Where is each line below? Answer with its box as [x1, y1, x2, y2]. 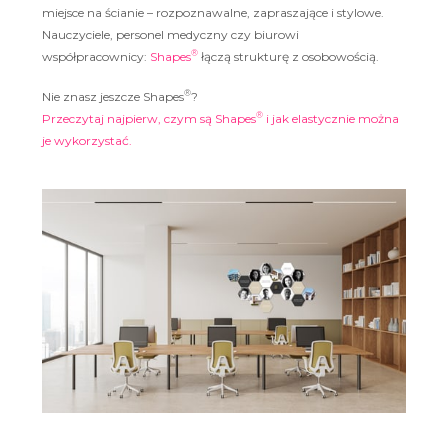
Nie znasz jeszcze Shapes [42, 89, 184, 104]
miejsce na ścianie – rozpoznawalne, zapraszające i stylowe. [42, 5, 384, 20]
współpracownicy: [42, 49, 150, 64]
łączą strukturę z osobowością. [198, 49, 379, 64]
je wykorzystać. [42, 133, 132, 148]
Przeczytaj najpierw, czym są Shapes [42, 111, 256, 126]
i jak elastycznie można [263, 111, 399, 126]
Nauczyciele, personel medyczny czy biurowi [42, 27, 299, 42]
